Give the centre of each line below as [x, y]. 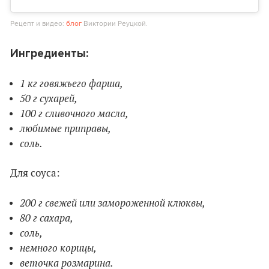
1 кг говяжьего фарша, [71, 83]
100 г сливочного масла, [74, 113]
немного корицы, [58, 248]
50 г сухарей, [49, 98]
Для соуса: [35, 173]
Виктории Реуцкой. [115, 23]
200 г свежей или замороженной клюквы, [113, 203]
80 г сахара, [47, 218]
